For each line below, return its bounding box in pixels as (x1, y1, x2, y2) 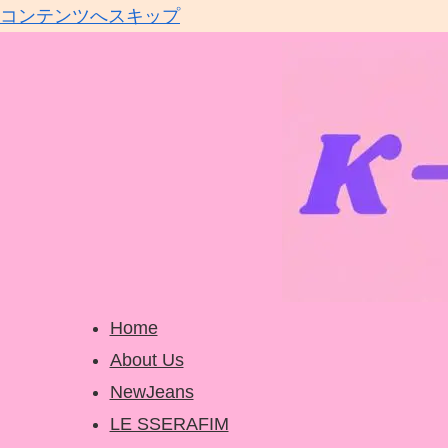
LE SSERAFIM (109, 414, 229, 434)
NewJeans (109, 382, 194, 402)
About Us (109, 350, 184, 370)
